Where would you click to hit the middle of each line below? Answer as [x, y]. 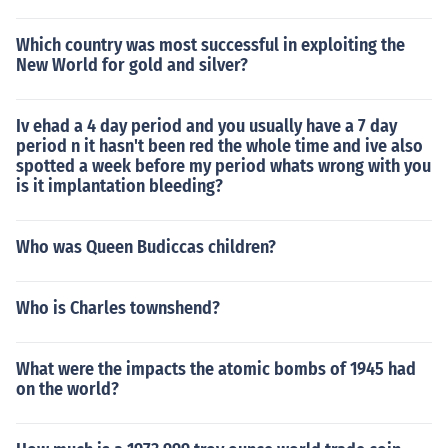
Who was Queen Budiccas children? [146, 247]
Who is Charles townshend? [118, 308]
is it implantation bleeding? [119, 186]
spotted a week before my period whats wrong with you [223, 166]
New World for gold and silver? [132, 65]
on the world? [67, 389]
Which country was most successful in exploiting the [210, 45]
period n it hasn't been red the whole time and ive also [219, 146]
